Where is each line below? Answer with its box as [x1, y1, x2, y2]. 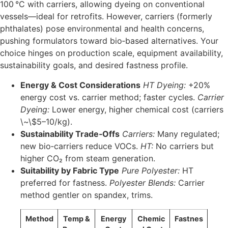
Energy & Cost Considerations [20, 79, 140, 90]
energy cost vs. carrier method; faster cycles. [20, 92, 197, 102]
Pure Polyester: [122, 165, 180, 176]
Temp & [63, 214, 90, 223]
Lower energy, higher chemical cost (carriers [49, 104, 223, 115]
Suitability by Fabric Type [20, 165, 119, 176]
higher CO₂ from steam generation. [20, 153, 155, 163]
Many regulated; [155, 128, 219, 139]
